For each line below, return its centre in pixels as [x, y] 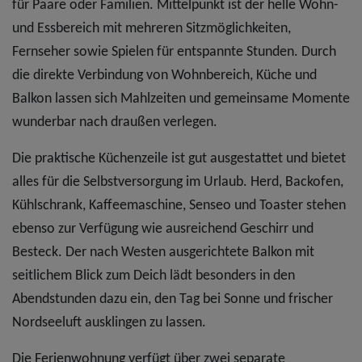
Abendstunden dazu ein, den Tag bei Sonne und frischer [173, 299]
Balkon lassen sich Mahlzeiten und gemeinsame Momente [181, 99]
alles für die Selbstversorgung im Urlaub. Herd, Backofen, [178, 182]
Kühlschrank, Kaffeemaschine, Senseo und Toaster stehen [179, 205]
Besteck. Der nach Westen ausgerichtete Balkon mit [163, 252]
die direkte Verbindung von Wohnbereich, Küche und [164, 75]
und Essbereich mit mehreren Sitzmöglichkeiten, [152, 28]
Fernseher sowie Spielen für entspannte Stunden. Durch [174, 52]
